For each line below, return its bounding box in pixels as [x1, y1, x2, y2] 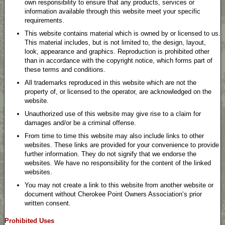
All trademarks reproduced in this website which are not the [25, 79, 196, 86]
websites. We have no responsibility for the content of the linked [25, 159, 211, 167]
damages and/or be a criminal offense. [25, 119, 136, 127]
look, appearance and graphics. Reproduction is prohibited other [25, 48, 209, 55]
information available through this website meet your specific [25, 8, 200, 15]
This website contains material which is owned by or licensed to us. [25, 30, 220, 37]
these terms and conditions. [25, 66, 105, 73]
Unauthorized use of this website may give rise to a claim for [25, 110, 201, 118]
